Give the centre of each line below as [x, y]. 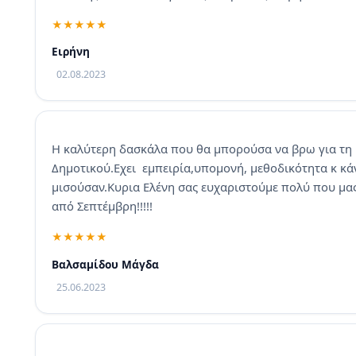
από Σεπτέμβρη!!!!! [102, 206]
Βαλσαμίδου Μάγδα [105, 264]
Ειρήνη [71, 52]
